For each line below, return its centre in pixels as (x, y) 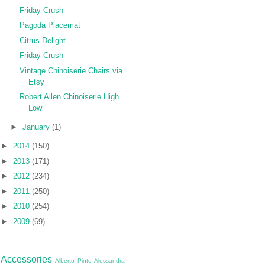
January (37, 127)
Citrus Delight (43, 40)
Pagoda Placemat (50, 25)
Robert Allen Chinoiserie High (70, 97)
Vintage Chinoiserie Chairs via (71, 70)
